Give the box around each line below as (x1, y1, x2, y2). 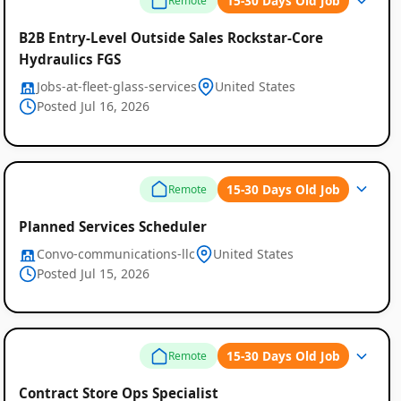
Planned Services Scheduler (18, 217, 207, 235)
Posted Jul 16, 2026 (36, 98, 149, 115)
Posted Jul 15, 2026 (36, 264, 149, 282)
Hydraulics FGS (18, 50, 121, 69)
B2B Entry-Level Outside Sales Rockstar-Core (18, 29, 323, 47)
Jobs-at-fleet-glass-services (36, 78, 197, 96)
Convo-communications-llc (36, 244, 195, 262)
